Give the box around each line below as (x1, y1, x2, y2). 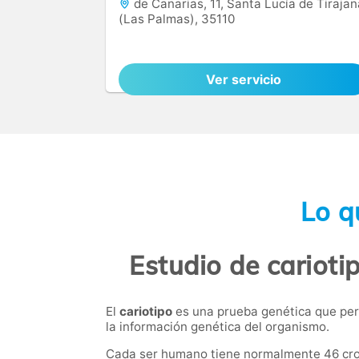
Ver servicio (206, 71, 281, 87)
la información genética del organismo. (106, 318, 329, 334)
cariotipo (119, 303, 172, 319)
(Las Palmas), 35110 (119, 11, 235, 26)
